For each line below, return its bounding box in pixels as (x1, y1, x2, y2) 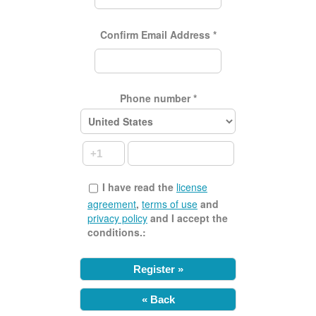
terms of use (142, 197, 197, 212)
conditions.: (87, 225, 146, 240)
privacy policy (87, 211, 147, 226)
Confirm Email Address (99, 27, 213, 42)
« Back (141, 293, 175, 305)
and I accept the (147, 211, 228, 226)
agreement (87, 197, 136, 212)
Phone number (119, 91, 193, 105)
